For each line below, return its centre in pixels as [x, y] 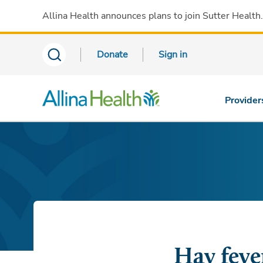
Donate [112, 55]
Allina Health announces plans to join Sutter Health [151, 16]
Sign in [173, 55]
